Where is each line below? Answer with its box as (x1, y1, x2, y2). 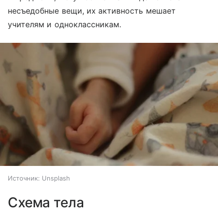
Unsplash (42, 174, 70, 182)
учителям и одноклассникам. (8, 19, 122, 30)
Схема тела (8, 194, 84, 211)
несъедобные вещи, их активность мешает (8, 6, 176, 16)
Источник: (8, 174, 40, 182)
